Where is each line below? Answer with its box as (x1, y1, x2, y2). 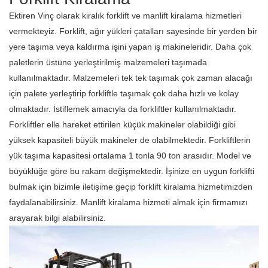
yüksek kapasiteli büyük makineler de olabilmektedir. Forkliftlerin (9, 135, 251, 145)
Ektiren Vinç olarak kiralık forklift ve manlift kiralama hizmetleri (9, 11, 242, 20)
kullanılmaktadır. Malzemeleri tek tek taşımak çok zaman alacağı (9, 73, 252, 83)
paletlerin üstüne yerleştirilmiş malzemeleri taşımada (9, 57, 207, 67)
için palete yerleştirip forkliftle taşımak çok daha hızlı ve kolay (9, 89, 239, 98)
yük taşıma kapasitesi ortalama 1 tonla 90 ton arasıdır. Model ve (9, 151, 251, 160)
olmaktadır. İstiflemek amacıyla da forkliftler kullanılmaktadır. (9, 104, 236, 114)
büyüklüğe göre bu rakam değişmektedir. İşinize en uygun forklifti (9, 166, 254, 176)
